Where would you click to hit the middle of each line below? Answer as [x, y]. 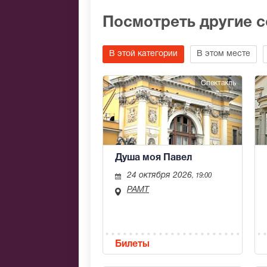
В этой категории [143, 54]
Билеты [132, 245]
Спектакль [218, 83]
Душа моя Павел [153, 158]
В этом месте [223, 54]
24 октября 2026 [159, 176]
